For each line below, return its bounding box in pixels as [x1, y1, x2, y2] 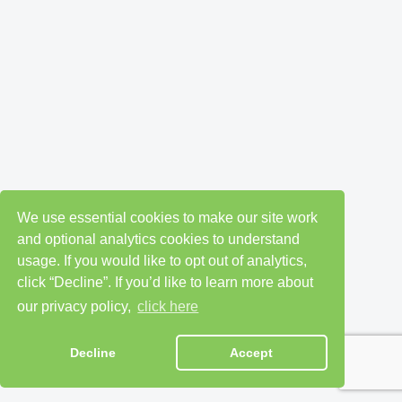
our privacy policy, [17, 299, 135, 315]
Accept [230, 345, 274, 361]
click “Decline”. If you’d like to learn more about [17, 274, 314, 290]
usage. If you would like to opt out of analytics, [17, 252, 308, 268]
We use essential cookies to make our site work [17, 209, 319, 225]
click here [137, 299, 199, 315]
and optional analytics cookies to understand [17, 231, 301, 247]
